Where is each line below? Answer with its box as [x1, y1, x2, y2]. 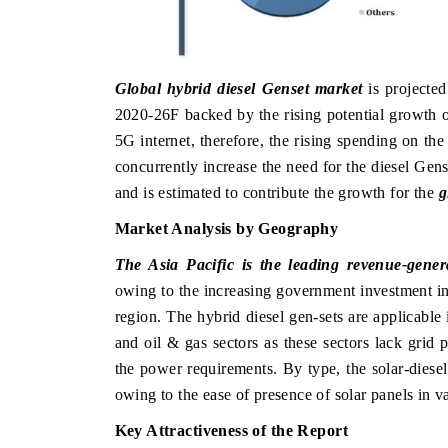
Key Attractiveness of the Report [114, 421, 348, 439]
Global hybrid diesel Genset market [114, 79, 363, 97]
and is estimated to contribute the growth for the [114, 183, 439, 201]
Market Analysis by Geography [114, 219, 339, 237]
